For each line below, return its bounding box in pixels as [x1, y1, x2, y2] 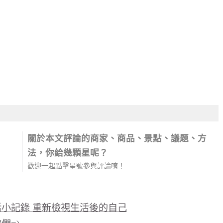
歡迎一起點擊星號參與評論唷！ [27, 162, 125, 170]
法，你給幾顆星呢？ [27, 148, 108, 158]
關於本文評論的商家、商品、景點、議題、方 [27, 133, 207, 143]
